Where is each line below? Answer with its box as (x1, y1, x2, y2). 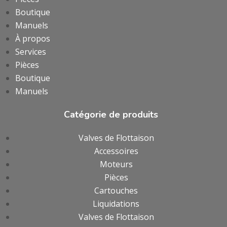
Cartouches (94, 184, 138, 196)
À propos (15, 32, 50, 44)
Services (15, 46, 46, 57)
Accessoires (94, 145, 138, 157)
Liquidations (93, 198, 139, 209)
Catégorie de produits (64, 108, 158, 121)
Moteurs (99, 158, 133, 170)
